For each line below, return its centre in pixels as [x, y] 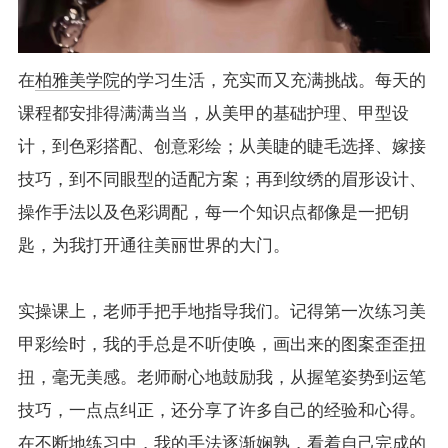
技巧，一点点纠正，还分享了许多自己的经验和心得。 [221, 410]
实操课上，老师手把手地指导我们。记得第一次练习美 [221, 311]
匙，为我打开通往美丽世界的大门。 [153, 245]
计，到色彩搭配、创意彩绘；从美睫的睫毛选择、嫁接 [221, 146]
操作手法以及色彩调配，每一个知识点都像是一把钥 [213, 212]
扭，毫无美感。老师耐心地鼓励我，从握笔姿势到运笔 [221, 377]
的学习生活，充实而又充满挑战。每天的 [272, 80]
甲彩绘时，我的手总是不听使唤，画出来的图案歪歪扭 [221, 344]
